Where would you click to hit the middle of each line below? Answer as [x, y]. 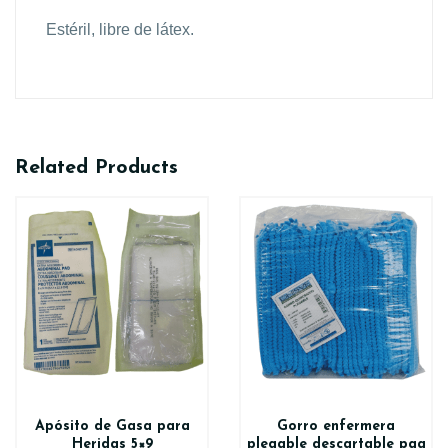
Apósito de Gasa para [112, 427]
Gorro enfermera [336, 427]
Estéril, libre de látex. [120, 30]
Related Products [96, 168]
